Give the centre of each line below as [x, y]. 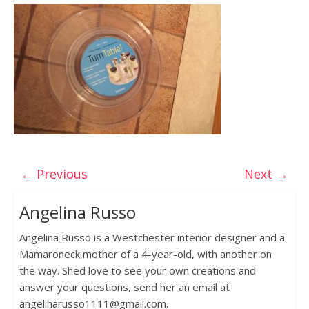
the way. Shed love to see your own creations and [137, 271]
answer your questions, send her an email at [124, 287]
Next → [267, 174]
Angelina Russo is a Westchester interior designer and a [152, 238]
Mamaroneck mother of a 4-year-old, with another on [145, 254]
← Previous [54, 174]
